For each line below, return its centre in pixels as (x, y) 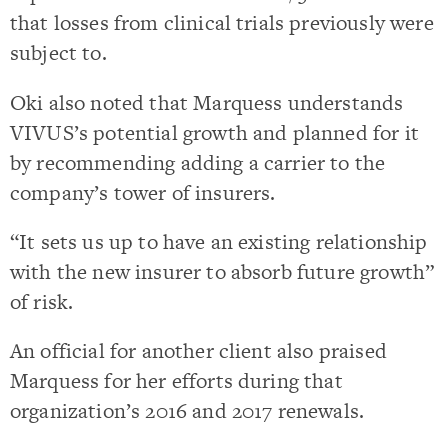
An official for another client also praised (198, 351)
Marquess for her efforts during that (176, 381)
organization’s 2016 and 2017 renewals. (187, 411)
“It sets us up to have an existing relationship (219, 241)
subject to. (58, 53)
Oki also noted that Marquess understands (207, 102)
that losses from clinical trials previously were (222, 23)
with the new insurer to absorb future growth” (222, 271)
